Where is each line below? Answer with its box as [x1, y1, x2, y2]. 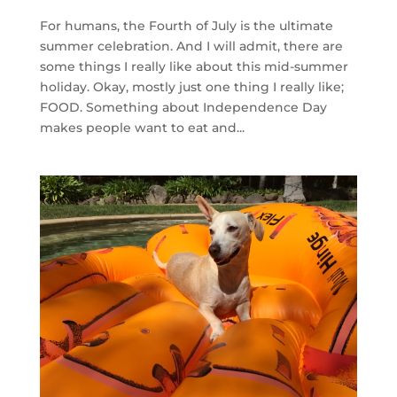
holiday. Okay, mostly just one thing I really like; [39, 78, 344, 95]
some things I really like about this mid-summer [39, 58, 348, 74]
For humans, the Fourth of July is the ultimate [39, 17, 333, 34]
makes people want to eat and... [39, 119, 245, 136]
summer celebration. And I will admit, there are [39, 37, 343, 54]
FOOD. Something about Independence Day [39, 98, 327, 115]
